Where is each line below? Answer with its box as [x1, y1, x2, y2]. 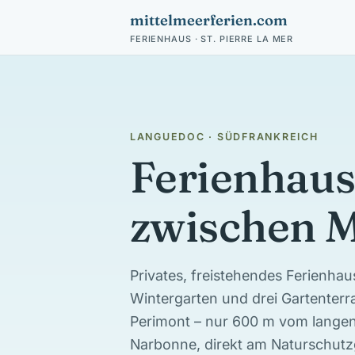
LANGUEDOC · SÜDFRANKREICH [130, 131, 319, 143]
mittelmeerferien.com [130, 11, 288, 30]
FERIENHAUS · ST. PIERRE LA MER [130, 33, 294, 45]
